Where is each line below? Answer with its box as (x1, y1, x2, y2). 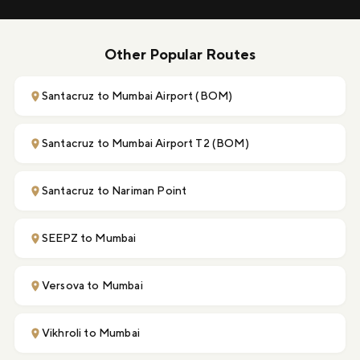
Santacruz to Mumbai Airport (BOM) (42, 89, 233, 103)
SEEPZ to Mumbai (42, 231, 137, 245)
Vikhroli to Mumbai (42, 326, 140, 340)
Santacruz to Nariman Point (42, 184, 187, 198)
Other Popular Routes (104, 46, 256, 63)
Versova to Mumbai (42, 279, 143, 292)
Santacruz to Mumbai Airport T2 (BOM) (42, 137, 249, 150)
